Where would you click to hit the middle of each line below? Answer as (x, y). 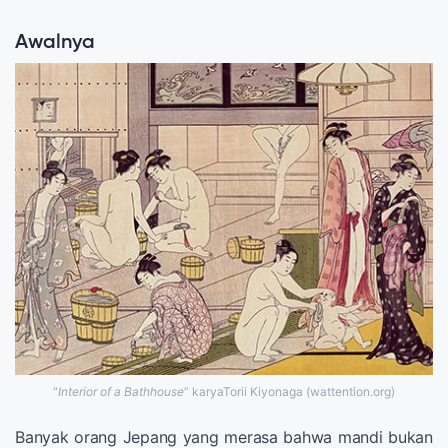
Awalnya (55, 42)
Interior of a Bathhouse (121, 391)
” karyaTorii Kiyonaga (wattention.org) (289, 391)
